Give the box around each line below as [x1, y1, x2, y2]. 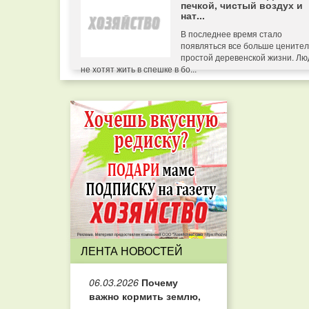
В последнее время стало [181, 28, 282, 39]
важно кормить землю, [89, 289, 201, 303]
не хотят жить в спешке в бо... [81, 63, 197, 74]
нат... [181, 8, 205, 22]
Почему [139, 275, 178, 289]
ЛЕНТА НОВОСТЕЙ [81, 243, 183, 259]
